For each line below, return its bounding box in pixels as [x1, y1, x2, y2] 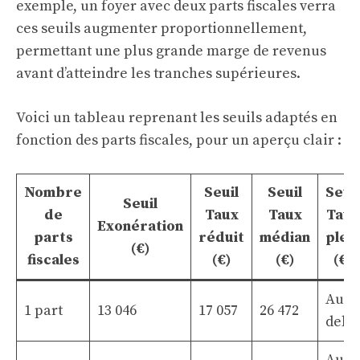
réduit [198, 228, 244, 247]
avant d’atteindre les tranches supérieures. [16, 64, 301, 83]
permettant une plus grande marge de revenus [16, 42, 326, 60]
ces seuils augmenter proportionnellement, [16, 19, 307, 38]
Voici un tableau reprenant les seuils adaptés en [16, 108, 337, 127]
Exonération [97, 217, 183, 235]
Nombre [24, 183, 82, 202]
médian [260, 228, 310, 247]
